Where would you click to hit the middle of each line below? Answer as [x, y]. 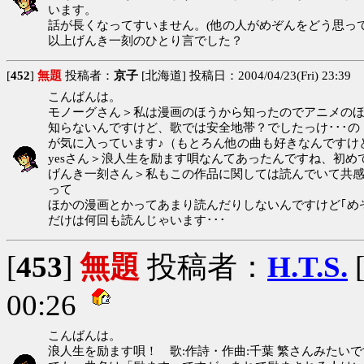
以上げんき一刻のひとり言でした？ [145, 40]
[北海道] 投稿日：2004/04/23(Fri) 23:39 [245, 75]
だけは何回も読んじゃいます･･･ [137, 220]
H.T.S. [308, 266]
